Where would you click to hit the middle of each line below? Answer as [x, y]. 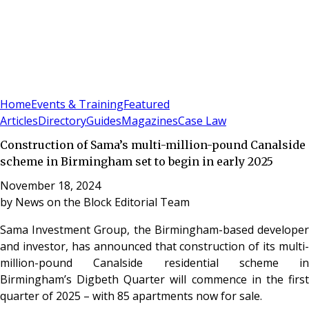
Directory [62, 121]
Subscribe [49, 87]
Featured [147, 104]
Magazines [150, 121]
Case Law [202, 121]
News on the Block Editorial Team [102, 202]
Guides [104, 121]
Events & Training [77, 104]
